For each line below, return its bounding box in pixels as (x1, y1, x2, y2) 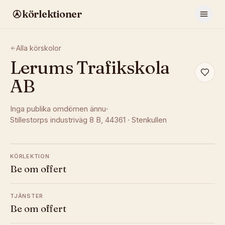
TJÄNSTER (10, 192, 44, 199)
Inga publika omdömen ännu (10, 104, 106, 114)
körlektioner (22, 8, 81, 20)
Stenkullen (132, 115, 167, 125)
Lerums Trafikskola (10, 56, 169, 78)
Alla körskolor (16, 44, 61, 52)
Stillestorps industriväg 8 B (10, 115, 101, 125)
